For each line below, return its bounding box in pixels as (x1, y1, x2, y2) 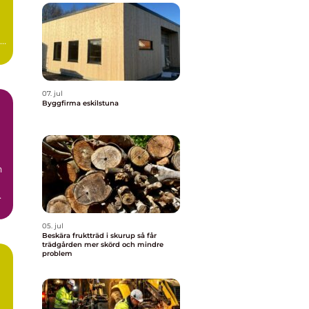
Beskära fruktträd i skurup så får (42, 231, 137, 240)
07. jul (42, 89, 63, 98)
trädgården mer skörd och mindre (42, 240, 163, 249)
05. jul (42, 221, 63, 230)
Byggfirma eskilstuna (42, 99, 119, 108)
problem (42, 249, 72, 258)
